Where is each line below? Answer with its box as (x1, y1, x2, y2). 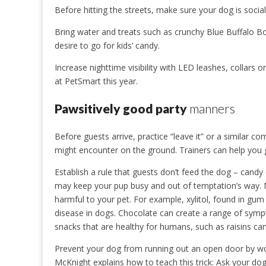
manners (187, 101, 235, 116)
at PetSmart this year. (55, 75, 138, 87)
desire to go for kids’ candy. (55, 39, 160, 51)
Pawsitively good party (55, 101, 187, 116)
